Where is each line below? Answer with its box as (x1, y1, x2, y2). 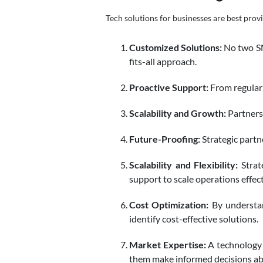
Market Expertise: (129, 239, 206, 250)
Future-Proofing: (129, 133, 200, 144)
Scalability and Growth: (129, 107, 226, 119)
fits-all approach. (129, 56, 197, 67)
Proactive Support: (129, 82, 208, 93)
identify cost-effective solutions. (129, 213, 258, 224)
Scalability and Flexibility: (129, 159, 238, 170)
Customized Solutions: (129, 42, 222, 53)
